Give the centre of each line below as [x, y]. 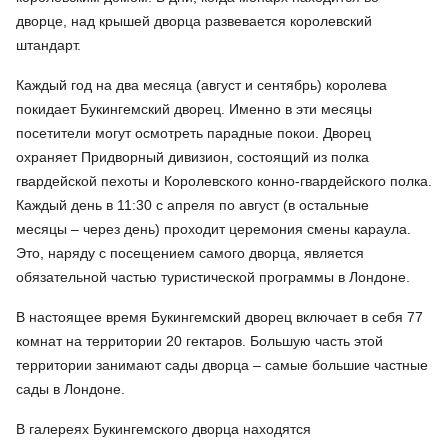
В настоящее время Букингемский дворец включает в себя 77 [219, 317]
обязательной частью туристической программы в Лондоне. [213, 277]
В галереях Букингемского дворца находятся [163, 429]
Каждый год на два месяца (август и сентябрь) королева [201, 85]
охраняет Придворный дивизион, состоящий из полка [192, 157]
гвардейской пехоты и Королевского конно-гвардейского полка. [224, 181]
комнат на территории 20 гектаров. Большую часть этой [199, 341]
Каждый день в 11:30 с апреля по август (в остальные [192, 205]
